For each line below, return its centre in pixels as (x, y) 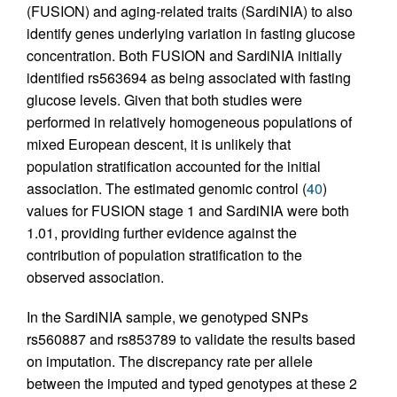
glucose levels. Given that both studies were (164, 100)
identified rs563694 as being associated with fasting (189, 78)
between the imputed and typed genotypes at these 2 (192, 384)
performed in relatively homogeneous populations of (189, 122)
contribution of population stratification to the (164, 255)
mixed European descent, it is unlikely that (159, 144)
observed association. (95, 277)
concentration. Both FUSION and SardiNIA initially (184, 56)
